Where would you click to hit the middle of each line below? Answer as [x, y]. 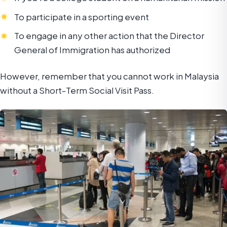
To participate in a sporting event [82, 16]
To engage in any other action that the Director [109, 36]
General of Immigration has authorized [92, 50]
